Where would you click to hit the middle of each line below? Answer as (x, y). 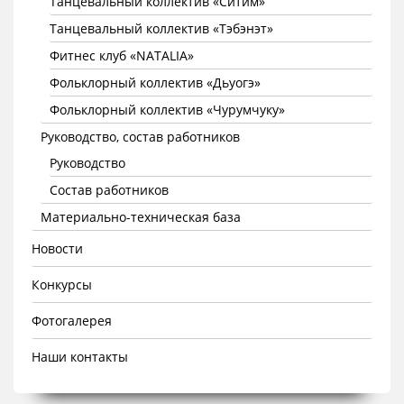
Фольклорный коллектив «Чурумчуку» (167, 110)
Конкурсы (62, 285)
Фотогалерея (72, 321)
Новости (57, 248)
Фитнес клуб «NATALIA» (122, 55)
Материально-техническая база (141, 217)
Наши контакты (80, 357)
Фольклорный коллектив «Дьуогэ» (155, 83)
